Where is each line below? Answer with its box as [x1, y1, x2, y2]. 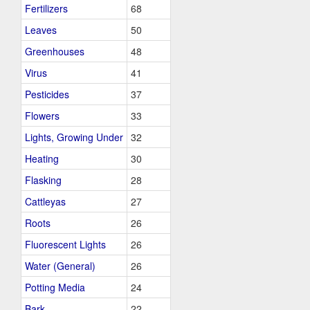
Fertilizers [25, 1, 68, 15]
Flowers [25, 109, 60, 122]
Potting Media [25, 280, 85, 294]
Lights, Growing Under [25, 130, 123, 144]
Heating [25, 152, 59, 165]
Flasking [25, 173, 62, 187]
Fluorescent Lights [25, 237, 106, 251]
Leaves [25, 23, 57, 37]
